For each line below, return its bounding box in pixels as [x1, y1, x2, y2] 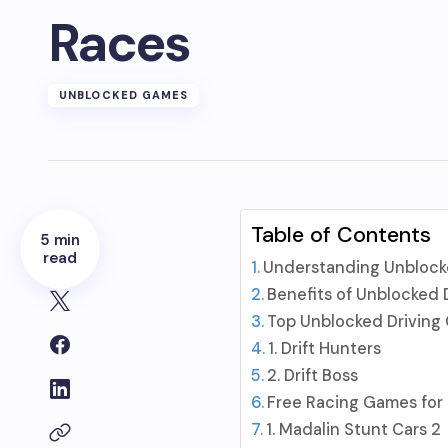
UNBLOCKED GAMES [59, 88, 189, 102]
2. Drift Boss [266, 365, 358, 386]
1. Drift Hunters [267, 338, 381, 359]
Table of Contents [250, 221, 431, 249]
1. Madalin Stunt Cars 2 [265, 419, 441, 440]
